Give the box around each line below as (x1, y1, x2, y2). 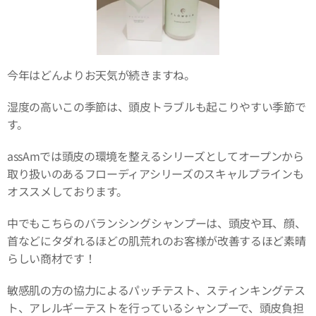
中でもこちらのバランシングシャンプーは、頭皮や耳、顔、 (7, 214, 306, 231)
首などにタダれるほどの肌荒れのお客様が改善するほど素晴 (7, 231, 306, 249)
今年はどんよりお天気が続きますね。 (7, 66, 195, 83)
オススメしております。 (7, 182, 128, 200)
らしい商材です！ (7, 249, 96, 267)
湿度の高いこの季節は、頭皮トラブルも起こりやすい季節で (7, 97, 306, 115)
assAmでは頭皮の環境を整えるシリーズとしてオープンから (7, 147, 304, 164)
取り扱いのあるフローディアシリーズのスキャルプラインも (7, 164, 304, 182)
